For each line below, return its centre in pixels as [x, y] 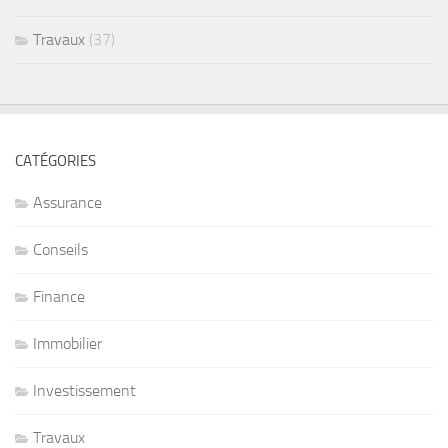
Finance [59, 297]
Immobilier [67, 344]
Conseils [60, 250]
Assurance [67, 203]
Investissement [84, 391]
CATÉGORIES [55, 161]
